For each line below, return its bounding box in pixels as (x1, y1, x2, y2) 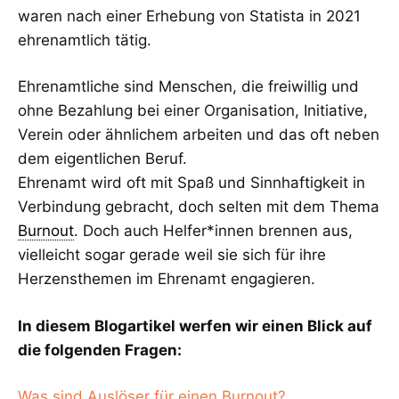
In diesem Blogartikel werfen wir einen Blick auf (18, 316, 372, 335)
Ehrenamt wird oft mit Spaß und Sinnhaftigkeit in (18, 174, 365, 192)
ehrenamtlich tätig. (18, 30, 151, 49)
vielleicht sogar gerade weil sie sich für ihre (18, 246, 326, 265)
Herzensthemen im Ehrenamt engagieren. (18, 270, 315, 289)
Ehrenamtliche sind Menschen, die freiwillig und (18, 77, 359, 96)
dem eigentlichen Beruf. (18, 150, 187, 168)
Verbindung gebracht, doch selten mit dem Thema (18, 198, 379, 216)
